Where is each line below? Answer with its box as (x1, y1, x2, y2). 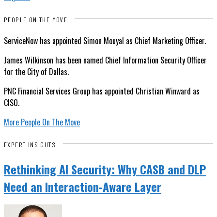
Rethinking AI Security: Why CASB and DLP (4, 160, 206, 178)
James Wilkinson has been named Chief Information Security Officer (4, 54, 207, 66)
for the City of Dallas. (4, 66, 69, 77)
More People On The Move (4, 116, 80, 128)
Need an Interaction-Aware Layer (4, 177, 161, 195)
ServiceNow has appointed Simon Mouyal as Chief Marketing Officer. (4, 35, 206, 46)
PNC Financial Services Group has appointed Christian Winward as (4, 85, 200, 97)
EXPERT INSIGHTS (4, 140, 56, 149)
